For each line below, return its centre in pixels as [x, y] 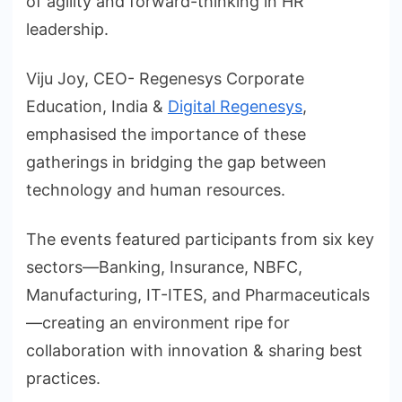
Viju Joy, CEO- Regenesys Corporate [165, 79]
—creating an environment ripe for [158, 323]
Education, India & [97, 107]
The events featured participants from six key [200, 240]
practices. [63, 379]
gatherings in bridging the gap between [176, 162]
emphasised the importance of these [166, 135]
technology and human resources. [156, 190]
